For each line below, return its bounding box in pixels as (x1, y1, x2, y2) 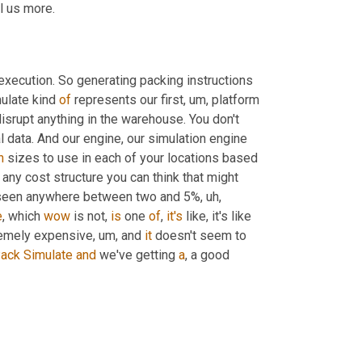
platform (208, 91, 259, 107)
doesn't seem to (152, 227, 246, 243)
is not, (70, 208, 111, 224)
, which (2, 208, 44, 224)
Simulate (23, 246, 73, 263)
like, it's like (183, 208, 251, 224)
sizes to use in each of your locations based (4, 149, 258, 166)
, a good (185, 246, 229, 263)
